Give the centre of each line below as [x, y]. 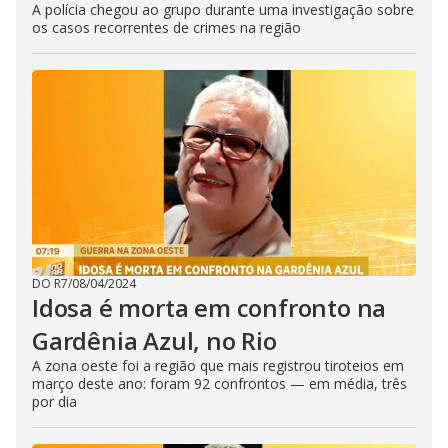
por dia [54, 401]
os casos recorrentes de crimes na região [166, 27]
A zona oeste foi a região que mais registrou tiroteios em [218, 365]
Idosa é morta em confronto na [209, 307]
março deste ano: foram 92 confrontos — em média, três [219, 383]
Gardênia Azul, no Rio [154, 340]
